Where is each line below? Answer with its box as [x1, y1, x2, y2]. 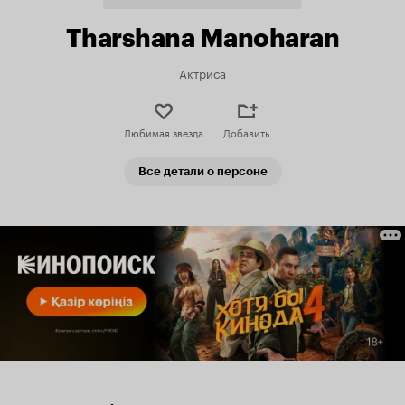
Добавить [223, 124, 269, 140]
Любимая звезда [123, 124, 203, 140]
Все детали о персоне [137, 165, 268, 178]
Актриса [179, 63, 226, 81]
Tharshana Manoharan [65, 23, 340, 53]
